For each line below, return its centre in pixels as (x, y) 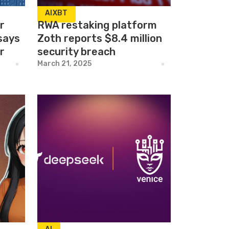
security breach (76, 52)
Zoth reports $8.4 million (100, 38)
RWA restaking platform (97, 25)
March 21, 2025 (64, 64)
